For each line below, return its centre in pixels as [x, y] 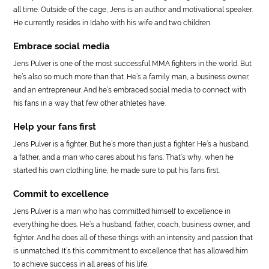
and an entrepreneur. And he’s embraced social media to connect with [130, 90]
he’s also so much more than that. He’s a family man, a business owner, [132, 77]
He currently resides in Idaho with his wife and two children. [113, 23]
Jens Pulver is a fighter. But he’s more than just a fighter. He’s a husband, [132, 144]
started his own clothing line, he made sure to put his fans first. [117, 170]
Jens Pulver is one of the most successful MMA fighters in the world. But [133, 63]
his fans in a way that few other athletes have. [90, 103]
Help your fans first [55, 126]
